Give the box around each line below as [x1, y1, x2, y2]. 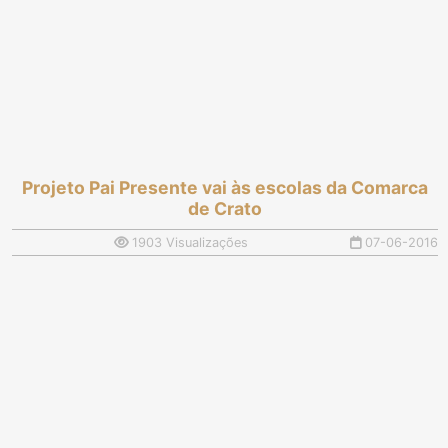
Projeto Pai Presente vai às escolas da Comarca [22, 177, 428, 199]
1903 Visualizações [128, 235, 248, 251]
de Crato [188, 198, 262, 220]
